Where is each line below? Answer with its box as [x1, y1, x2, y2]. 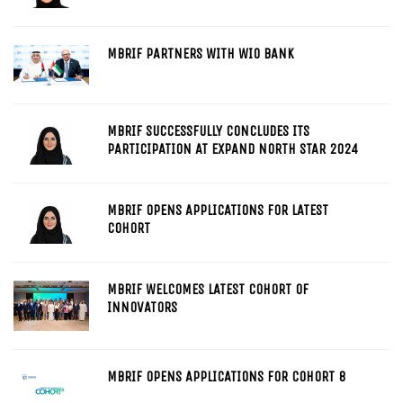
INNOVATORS [106, 298, 177, 316]
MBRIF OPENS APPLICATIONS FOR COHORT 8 [106, 367, 345, 385]
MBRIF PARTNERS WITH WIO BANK [106, 44, 294, 62]
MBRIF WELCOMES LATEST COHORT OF [106, 280, 309, 298]
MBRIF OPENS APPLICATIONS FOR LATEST [106, 201, 328, 219]
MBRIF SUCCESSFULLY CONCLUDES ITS [106, 121, 309, 139]
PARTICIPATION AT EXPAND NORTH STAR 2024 [106, 139, 358, 157]
